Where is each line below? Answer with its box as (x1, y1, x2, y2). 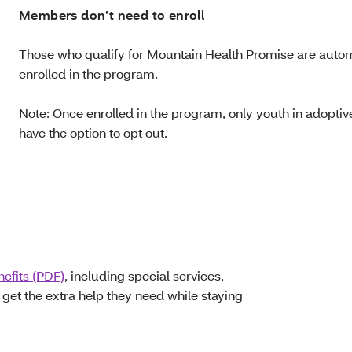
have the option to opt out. (19, 124, 167, 141)
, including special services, (64, 267, 224, 284)
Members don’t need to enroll (19, 6, 205, 23)
